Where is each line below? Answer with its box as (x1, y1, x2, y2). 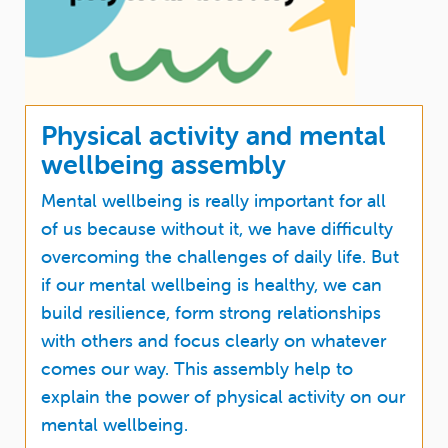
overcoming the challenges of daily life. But (41, 244, 399, 268)
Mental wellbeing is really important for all (41, 188, 386, 212)
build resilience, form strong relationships (41, 300, 381, 324)
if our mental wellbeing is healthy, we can (41, 272, 382, 296)
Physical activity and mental (41, 118, 386, 152)
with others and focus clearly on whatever (41, 328, 386, 352)
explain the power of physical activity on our (41, 384, 405, 408)
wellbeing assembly (41, 147, 286, 181)
